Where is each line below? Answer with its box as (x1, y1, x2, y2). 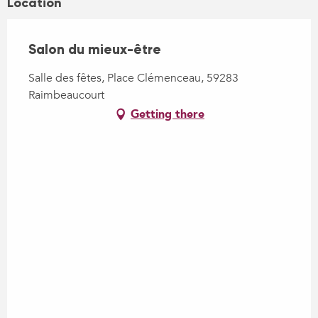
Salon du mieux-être (28, 40, 161, 57)
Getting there (131, 106, 204, 122)
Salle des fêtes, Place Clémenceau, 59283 (28, 70, 238, 86)
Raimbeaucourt (28, 87, 104, 103)
